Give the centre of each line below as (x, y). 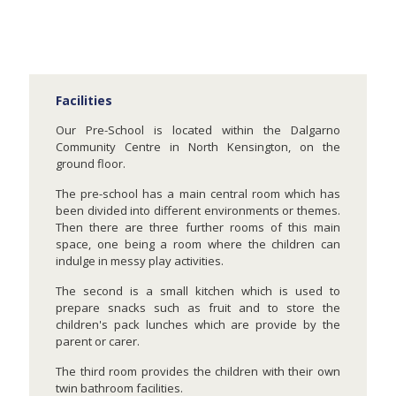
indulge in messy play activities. (140, 261)
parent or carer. (98, 341)
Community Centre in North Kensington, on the (198, 147)
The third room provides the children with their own (198, 371)
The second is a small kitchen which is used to (198, 291)
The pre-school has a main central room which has (198, 194)
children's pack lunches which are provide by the (198, 324)
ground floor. (91, 164)
